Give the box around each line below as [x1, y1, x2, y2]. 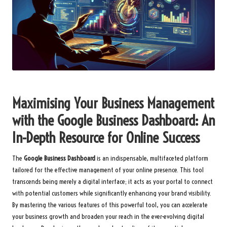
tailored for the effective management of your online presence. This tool [12, 165, 204, 174]
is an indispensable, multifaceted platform [95, 154, 208, 163]
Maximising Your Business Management [12, 94, 214, 112]
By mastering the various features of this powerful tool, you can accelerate [12, 200, 208, 209]
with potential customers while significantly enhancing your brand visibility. [12, 188, 211, 198]
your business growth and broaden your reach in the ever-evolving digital [12, 212, 204, 221]
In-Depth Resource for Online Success [12, 128, 200, 146]
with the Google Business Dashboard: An [12, 111, 215, 129]
